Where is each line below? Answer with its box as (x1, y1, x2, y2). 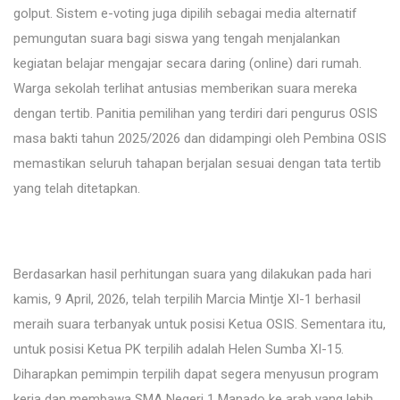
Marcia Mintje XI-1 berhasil (206, 291, 361, 308)
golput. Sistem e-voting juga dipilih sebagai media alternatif (13, 5, 357, 22)
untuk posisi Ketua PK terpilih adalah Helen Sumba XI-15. (13, 341, 344, 358)
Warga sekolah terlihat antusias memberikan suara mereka (13, 80, 357, 97)
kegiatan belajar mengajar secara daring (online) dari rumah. (13, 55, 362, 72)
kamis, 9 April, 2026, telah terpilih (13, 291, 206, 308)
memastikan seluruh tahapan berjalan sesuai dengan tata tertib (13, 155, 381, 172)
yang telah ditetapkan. (13, 180, 140, 197)
